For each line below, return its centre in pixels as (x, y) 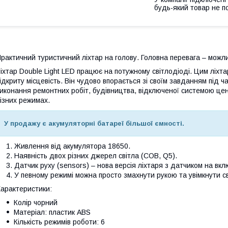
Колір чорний (36, 202)
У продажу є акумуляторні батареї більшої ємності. (94, 123)
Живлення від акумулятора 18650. (72, 146)
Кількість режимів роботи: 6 (59, 222)
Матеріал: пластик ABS (52, 212)
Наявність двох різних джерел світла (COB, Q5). (96, 155)
